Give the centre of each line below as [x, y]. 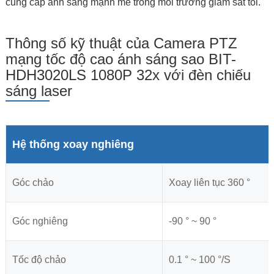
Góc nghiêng [40, 221]
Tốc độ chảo [39, 260]
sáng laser [39, 91]
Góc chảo [33, 183]
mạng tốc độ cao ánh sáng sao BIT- [120, 59]
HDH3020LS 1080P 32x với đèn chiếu [128, 75]
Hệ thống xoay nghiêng [73, 145]
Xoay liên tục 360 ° [209, 183]
